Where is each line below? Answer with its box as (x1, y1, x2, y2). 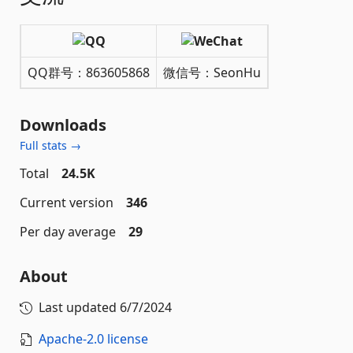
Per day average (20, 222, 116, 240)
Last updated (39, 298, 120, 316)
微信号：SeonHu (163, 63, 261, 81)
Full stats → (20, 137, 81, 153)
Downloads (20, 113, 106, 136)
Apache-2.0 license (39, 329, 148, 347)
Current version (20, 193, 113, 211)
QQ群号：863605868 (28, 63, 150, 81)
